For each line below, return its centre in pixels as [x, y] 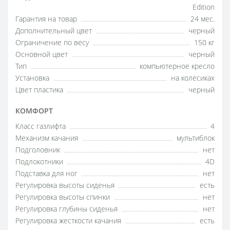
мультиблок [196, 138]
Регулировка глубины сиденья [66, 209]
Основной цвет [42, 54]
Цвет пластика [39, 90]
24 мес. [203, 19]
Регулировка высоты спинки [63, 197]
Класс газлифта [41, 126]
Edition [204, 7]
